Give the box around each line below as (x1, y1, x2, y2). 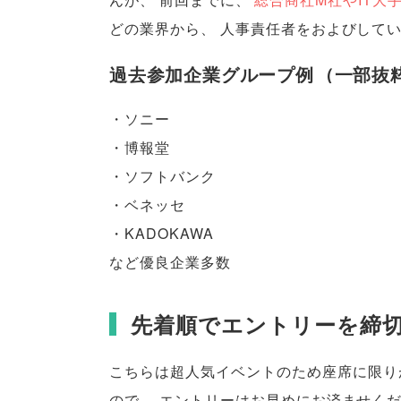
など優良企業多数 (109, 252, 231, 273)
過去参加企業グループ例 (109, 60, 314, 87)
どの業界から (109, 18, 200, 39)
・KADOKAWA (109, 223, 214, 244)
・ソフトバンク (109, 166, 216, 187)
